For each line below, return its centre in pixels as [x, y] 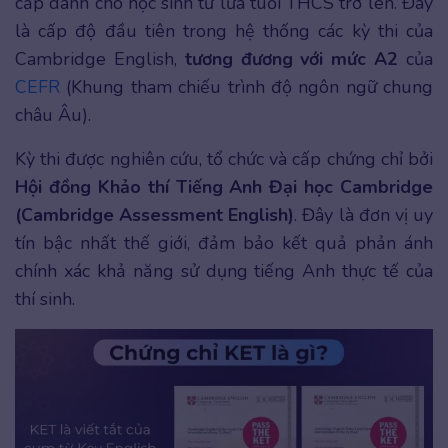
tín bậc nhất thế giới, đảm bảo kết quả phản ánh [224, 243]
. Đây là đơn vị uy [364, 215]
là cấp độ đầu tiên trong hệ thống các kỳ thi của [224, 31]
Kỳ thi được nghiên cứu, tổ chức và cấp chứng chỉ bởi [224, 159]
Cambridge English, [100, 59]
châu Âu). [53, 115]
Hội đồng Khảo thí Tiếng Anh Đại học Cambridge [224, 187]
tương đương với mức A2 [291, 59]
